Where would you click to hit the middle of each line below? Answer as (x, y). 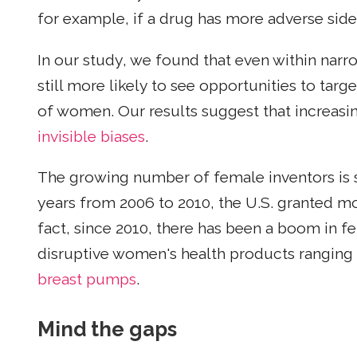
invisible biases (91, 136)
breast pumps (87, 280)
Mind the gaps (107, 330)
